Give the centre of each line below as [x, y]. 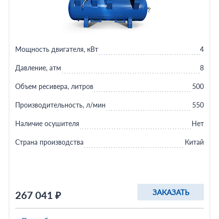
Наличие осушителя [47, 123]
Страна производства [49, 142]
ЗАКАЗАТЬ [171, 192]
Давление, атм [38, 68]
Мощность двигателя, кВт [56, 49]
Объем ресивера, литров [54, 86]
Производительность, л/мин [60, 105]
